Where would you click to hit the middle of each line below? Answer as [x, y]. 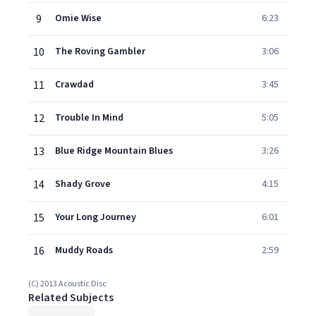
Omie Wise [78, 18]
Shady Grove [83, 184]
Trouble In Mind [89, 118]
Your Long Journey [96, 217]
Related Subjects [71, 298]
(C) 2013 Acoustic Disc [67, 284]
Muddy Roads [84, 250]
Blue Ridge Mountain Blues [114, 151]
